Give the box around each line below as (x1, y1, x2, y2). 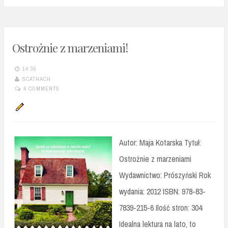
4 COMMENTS (23, 84, 60, 92)
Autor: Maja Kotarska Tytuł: (119, 137, 201, 149)
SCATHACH (22, 75, 51, 82)
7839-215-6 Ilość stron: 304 (119, 202, 202, 214)
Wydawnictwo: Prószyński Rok (119, 169, 211, 181)
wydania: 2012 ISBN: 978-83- (119, 186, 206, 197)
